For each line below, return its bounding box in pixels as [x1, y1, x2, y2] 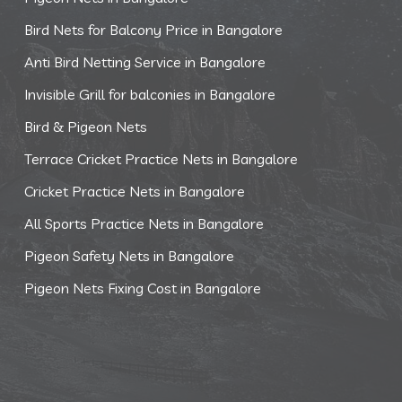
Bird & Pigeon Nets [23, 118, 147, 135]
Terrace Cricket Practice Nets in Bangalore [23, 150, 298, 168]
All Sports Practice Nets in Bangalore [23, 214, 264, 232]
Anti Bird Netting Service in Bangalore [23, 53, 266, 71]
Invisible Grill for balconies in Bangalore [23, 85, 275, 103]
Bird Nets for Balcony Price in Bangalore [23, 21, 283, 39]
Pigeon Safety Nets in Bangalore [23, 247, 234, 265]
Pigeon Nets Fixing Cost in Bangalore [23, 279, 261, 297]
